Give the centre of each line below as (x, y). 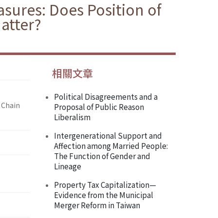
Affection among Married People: (111, 146)
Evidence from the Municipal (104, 195)
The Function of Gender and (102, 156)
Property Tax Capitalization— (105, 185)
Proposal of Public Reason (99, 107)
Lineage (68, 166)
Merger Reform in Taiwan (97, 205)
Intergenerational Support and (108, 136)
